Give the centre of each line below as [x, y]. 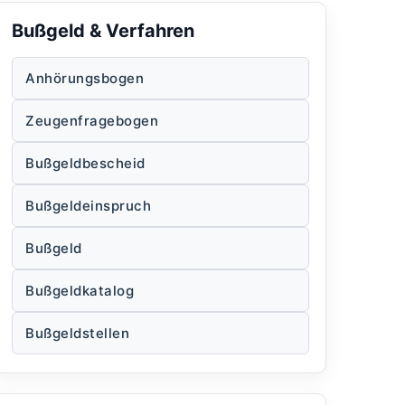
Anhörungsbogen [85, 78]
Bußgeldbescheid [85, 163]
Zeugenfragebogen [92, 120]
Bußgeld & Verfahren [103, 30]
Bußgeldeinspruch [89, 205]
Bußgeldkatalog [80, 290]
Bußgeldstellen [78, 333]
